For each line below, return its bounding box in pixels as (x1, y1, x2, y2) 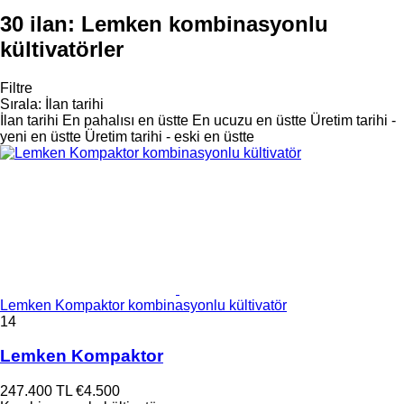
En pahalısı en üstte (62, 112, 188, 128)
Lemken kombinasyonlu (81, 11, 328, 36)
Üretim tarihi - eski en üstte (85, 128, 254, 144)
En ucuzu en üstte (192, 112, 307, 128)
